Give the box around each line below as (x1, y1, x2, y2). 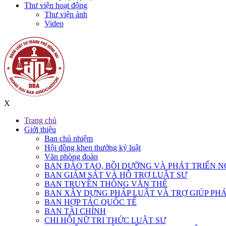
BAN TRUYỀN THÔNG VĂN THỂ (44, 179, 167, 188)
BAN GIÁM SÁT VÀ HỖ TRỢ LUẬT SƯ (44, 170, 187, 179)
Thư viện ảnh (44, 10, 87, 19)
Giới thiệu (24, 125, 56, 134)
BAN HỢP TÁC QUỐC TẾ (44, 197, 137, 206)
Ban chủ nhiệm (44, 134, 93, 143)
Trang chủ (24, 116, 56, 125)
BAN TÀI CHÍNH (44, 206, 106, 215)
